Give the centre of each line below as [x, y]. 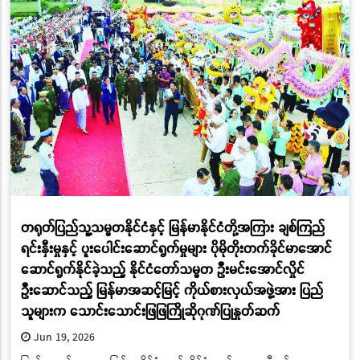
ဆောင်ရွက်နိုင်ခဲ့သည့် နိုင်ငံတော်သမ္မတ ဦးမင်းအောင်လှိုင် [162, 269]
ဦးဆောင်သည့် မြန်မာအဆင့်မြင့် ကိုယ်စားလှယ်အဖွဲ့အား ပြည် [172, 290]
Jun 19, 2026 [62, 337]
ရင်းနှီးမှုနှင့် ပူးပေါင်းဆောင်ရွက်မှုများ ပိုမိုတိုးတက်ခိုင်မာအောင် [176, 248]
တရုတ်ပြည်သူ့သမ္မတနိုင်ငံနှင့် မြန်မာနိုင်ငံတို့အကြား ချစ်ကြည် [172, 227]
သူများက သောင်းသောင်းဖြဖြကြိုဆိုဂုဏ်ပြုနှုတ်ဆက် [150, 311]
